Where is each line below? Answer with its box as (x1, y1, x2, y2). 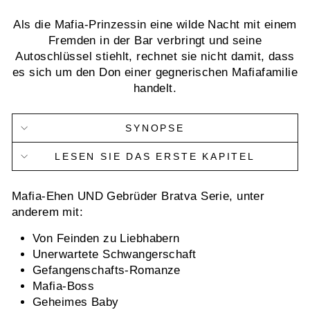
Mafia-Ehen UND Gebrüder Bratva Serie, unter (12, 190, 265, 203)
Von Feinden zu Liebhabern (33, 232, 180, 245)
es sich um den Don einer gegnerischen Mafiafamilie (12, 66, 298, 79)
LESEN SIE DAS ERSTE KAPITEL (55, 151, 255, 162)
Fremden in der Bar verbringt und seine (48, 34, 262, 47)
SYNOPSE (125, 122, 185, 134)
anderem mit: (12, 206, 84, 219)
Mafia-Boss (33, 280, 95, 293)
